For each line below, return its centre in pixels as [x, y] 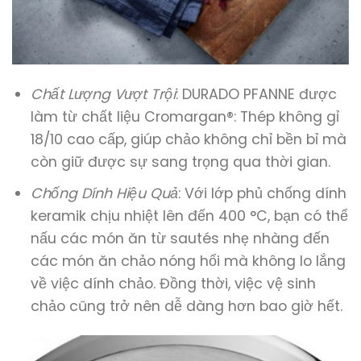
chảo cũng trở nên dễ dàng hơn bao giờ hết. [186, 306]
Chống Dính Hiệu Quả [104, 193]
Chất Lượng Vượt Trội [103, 94]
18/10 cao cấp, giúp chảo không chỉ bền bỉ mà [188, 139]
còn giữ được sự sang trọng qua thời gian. [180, 162]
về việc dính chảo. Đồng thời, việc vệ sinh [173, 283]
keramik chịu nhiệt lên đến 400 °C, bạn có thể [189, 216]
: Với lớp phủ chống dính [262, 193]
